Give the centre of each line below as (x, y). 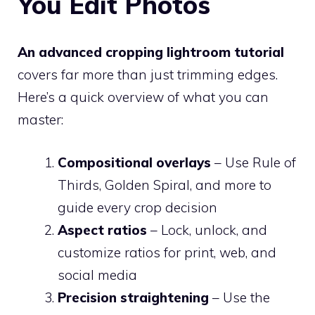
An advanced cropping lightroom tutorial (151, 52)
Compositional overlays (134, 162)
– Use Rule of (253, 162)
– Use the (239, 297)
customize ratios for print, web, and (167, 252)
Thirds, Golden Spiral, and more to (165, 185)
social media (97, 275)
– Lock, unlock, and (207, 230)
